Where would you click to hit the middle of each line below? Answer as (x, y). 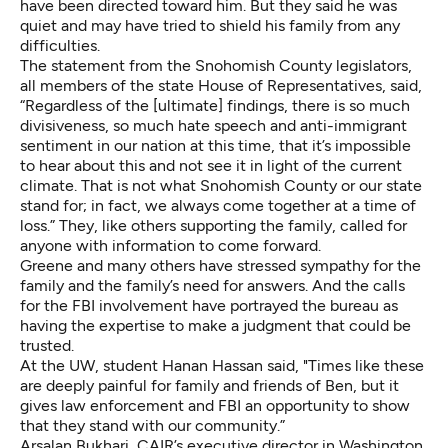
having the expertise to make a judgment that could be (215, 325)
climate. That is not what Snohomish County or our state (221, 185)
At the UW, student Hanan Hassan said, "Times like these (222, 365)
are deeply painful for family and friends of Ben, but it (209, 385)
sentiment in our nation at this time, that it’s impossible (215, 145)
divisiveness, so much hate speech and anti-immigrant (213, 125)
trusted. (47, 345)
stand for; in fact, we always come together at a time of (218, 205)
